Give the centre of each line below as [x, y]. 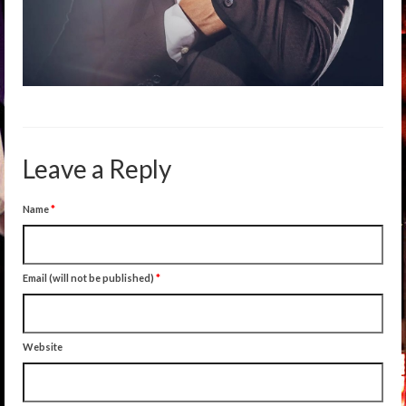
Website [43, 346]
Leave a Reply [97, 168]
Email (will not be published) [89, 277]
